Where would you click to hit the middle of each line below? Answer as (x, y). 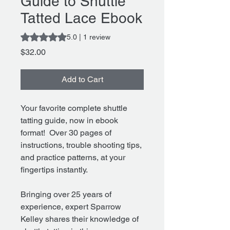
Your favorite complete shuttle (74, 108)
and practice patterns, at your (73, 158)
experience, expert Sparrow (71, 207)
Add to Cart (82, 80)
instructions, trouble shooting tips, (81, 145)
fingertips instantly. (54, 170)
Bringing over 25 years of (66, 195)
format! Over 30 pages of (66, 133)
